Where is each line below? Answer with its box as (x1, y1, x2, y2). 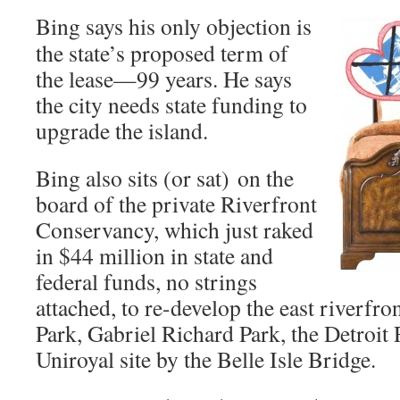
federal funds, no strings (36, 266, 257, 296)
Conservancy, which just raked (36, 214, 313, 245)
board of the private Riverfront (36, 188, 317, 219)
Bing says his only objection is (36, 11, 312, 41)
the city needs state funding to (36, 89, 307, 120)
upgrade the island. (36, 115, 208, 146)
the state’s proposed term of (36, 37, 288, 68)
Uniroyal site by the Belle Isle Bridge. (36, 344, 376, 374)
